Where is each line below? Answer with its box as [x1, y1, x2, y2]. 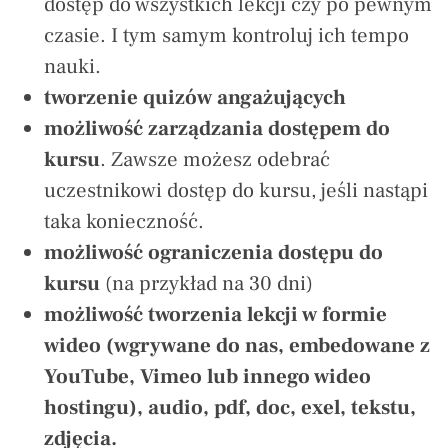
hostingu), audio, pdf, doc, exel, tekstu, [44, 393, 416, 421]
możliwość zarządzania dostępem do [44, 114, 390, 142]
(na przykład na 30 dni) [100, 269, 313, 297]
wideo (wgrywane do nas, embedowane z [44, 331, 430, 359]
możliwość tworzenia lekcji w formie [44, 300, 387, 328]
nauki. [44, 52, 101, 80]
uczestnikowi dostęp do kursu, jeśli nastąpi [44, 176, 428, 204]
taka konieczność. [44, 207, 204, 235]
